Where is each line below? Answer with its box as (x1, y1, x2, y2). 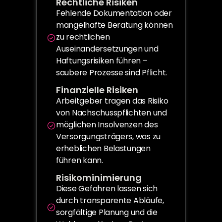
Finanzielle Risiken (56, 84, 138, 96)
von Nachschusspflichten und (56, 107, 167, 118)
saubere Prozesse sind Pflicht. (56, 67, 167, 78)
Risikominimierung (56, 171, 142, 184)
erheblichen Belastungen (56, 143, 151, 154)
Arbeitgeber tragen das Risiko (56, 95, 168, 107)
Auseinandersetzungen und (56, 43, 159, 55)
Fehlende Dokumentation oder (56, 7, 172, 19)
